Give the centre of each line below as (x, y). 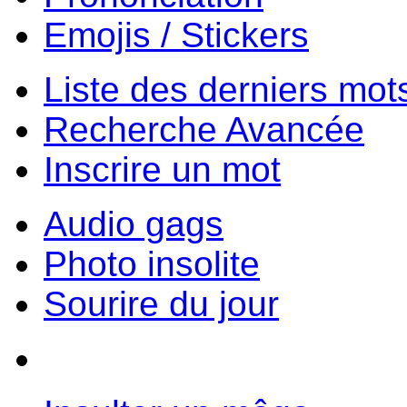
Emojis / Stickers (176, 35)
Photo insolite (152, 264)
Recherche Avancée (204, 130)
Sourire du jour (161, 304)
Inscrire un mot (162, 170)
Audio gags (134, 224)
